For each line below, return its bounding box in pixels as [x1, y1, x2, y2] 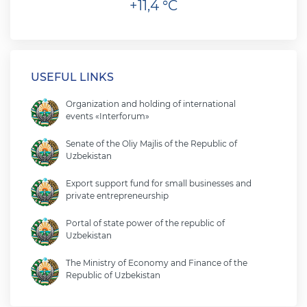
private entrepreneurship [66, 191, 169, 201]
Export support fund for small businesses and [66, 178, 251, 188]
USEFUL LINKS [31, 71, 114, 84]
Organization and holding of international [66, 99, 236, 109]
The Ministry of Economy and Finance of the [66, 258, 247, 268]
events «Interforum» [66, 111, 149, 121]
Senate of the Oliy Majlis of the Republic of [66, 138, 237, 149]
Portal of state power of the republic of [66, 218, 225, 228]
